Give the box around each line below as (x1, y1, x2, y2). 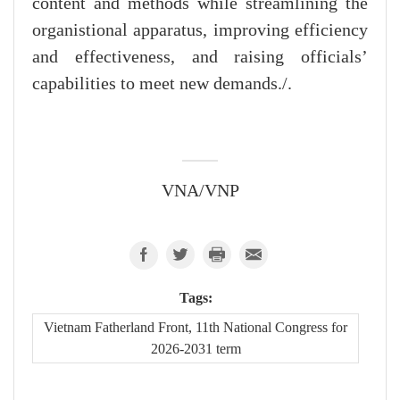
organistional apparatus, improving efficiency (32, 21, 368, 41)
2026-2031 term (150, 340, 241, 358)
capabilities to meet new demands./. (32, 74, 292, 95)
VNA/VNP (161, 181, 239, 202)
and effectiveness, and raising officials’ (32, 47, 368, 68)
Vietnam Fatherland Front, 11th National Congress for (44, 319, 347, 337)
